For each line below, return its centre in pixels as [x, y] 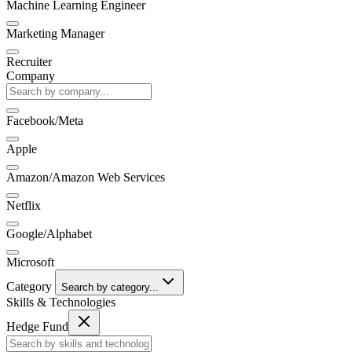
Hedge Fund [37, 326]
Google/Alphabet [49, 233]
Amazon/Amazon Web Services [86, 177]
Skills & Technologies [61, 302]
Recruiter [29, 61]
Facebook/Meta [45, 120]
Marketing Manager [55, 33]
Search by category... [110, 287]
